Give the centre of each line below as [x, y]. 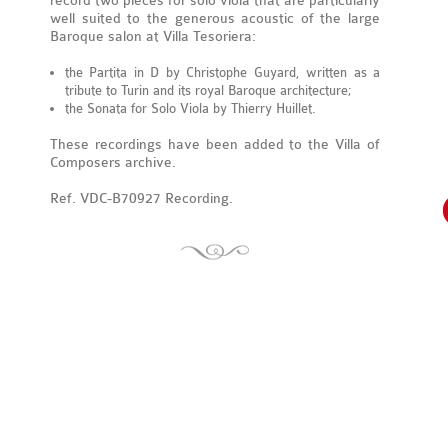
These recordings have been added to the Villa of [215, 144]
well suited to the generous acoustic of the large [215, 18]
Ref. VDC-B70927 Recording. [141, 198]
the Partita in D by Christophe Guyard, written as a [222, 72]
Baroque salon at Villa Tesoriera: [153, 36]
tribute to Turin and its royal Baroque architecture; [208, 90]
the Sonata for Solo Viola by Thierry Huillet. [190, 108]
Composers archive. [113, 162]
